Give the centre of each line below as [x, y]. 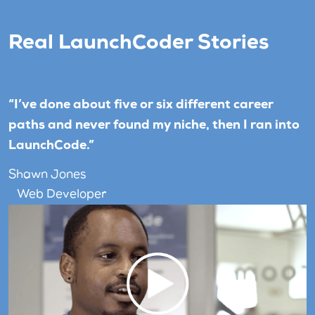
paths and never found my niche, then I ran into [154, 126]
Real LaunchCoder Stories [139, 44]
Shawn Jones [47, 175]
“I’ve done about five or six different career [141, 105]
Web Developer [62, 195]
